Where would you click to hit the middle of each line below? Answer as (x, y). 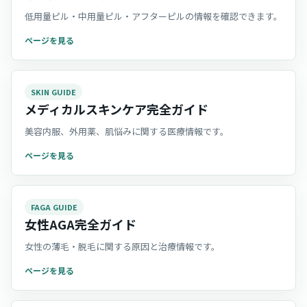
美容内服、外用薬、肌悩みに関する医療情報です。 (127, 131)
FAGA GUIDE (54, 207)
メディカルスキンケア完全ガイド (116, 109)
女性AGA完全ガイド (81, 224)
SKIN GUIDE (53, 91)
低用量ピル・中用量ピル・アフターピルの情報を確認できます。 (153, 16)
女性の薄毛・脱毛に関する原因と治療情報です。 (122, 246)
